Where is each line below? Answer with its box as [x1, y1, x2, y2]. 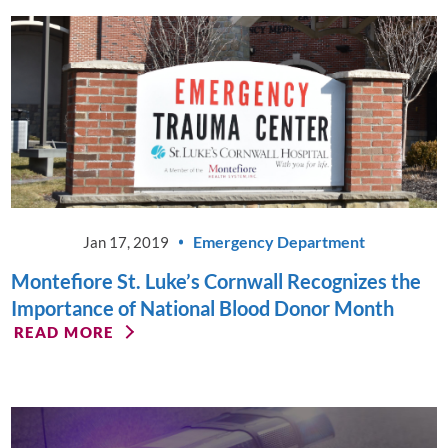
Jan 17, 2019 [82, 232, 169, 251]
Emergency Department [193, 232, 366, 252]
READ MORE [13, 322, 114, 341]
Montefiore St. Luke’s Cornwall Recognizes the [11, 269, 422, 293]
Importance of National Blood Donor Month [11, 296, 395, 320]
